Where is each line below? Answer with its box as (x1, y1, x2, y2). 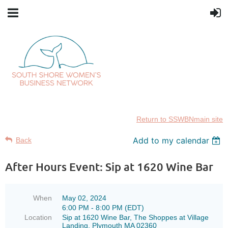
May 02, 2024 (62, 194, 106, 202)
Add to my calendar (133, 135, 210, 146)
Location (24, 213, 52, 221)
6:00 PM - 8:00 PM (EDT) (62, 204, 144, 212)
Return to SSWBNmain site (136, 115, 223, 123)
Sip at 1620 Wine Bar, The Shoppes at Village (62, 213, 209, 221)
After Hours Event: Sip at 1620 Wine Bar (5, 160, 213, 174)
